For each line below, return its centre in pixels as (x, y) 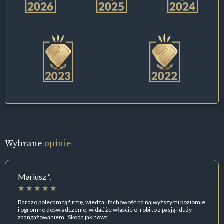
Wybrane (25, 143)
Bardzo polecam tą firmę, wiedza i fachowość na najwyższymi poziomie (112, 202)
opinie (58, 143)
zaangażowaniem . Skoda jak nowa (63, 217)
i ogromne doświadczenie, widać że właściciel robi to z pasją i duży (105, 209)
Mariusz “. (35, 177)
